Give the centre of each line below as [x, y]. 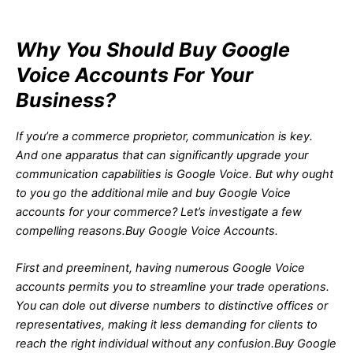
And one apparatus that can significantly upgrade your [162, 155]
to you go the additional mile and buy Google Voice [153, 193]
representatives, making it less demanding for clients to [167, 324]
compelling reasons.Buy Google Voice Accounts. [147, 230]
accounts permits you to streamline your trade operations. [173, 286]
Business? [66, 100]
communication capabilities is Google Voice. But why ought [175, 174]
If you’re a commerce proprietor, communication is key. [164, 136]
